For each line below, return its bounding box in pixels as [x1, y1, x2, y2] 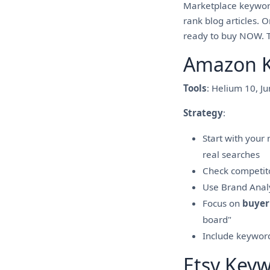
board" [202, 213, 231, 225]
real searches [202, 148, 260, 160]
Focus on [202, 197, 242, 209]
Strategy [183, 107, 223, 119]
